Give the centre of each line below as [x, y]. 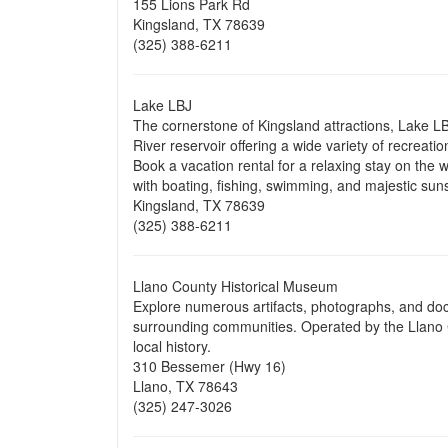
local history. [174, 346]
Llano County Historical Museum [235, 286]
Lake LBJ [164, 105]
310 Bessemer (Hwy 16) [211, 366]
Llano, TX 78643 [187, 386]
